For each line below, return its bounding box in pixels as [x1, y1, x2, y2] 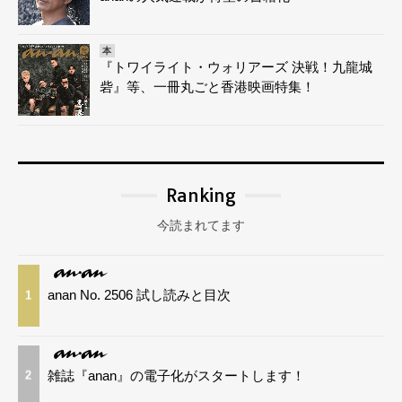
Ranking [166, 183, 236, 206]
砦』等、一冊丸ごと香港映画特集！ [99, 78, 315, 94]
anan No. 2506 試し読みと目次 [48, 286, 232, 302]
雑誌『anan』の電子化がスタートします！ [48, 367, 306, 383]
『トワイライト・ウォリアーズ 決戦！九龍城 [99, 58, 372, 74]
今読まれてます [157, 217, 245, 232]
